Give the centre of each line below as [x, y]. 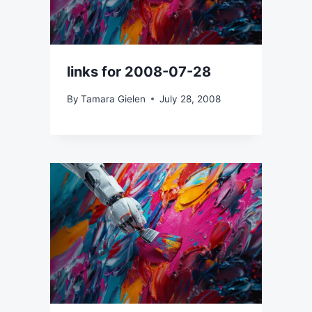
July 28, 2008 [190, 99]
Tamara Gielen [114, 99]
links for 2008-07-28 [139, 72]
